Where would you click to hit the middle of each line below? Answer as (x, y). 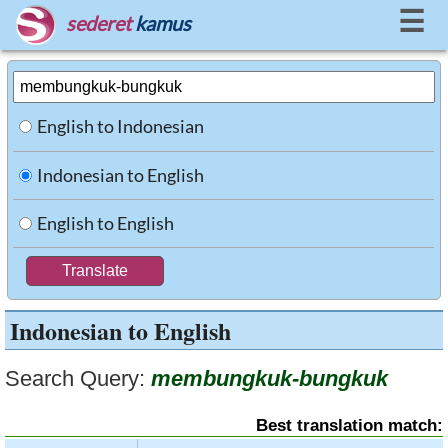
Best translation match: (349, 425)
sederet (98, 23)
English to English (106, 223)
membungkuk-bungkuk (269, 378)
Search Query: (75, 378)
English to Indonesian (121, 126)
